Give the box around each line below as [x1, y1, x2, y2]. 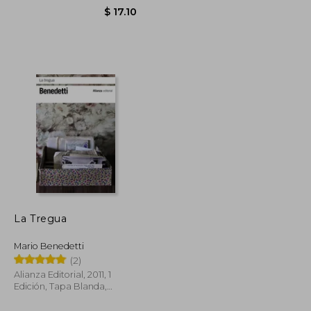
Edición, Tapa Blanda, [14, 280, 108, 292]
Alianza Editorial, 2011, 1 [14, 269, 112, 280]
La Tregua [14, 212, 67, 225]
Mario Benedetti [14, 240, 85, 251]
